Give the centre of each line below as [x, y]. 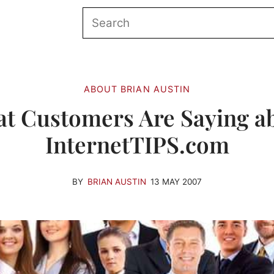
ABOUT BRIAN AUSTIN [137, 89]
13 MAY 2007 [176, 181]
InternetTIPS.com [137, 144]
